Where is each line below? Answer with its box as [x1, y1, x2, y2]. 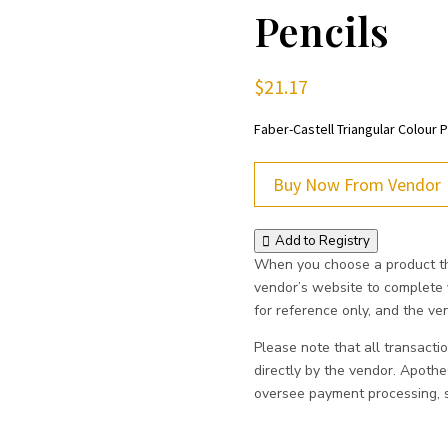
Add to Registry [274, 232, 370, 251]
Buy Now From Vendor [272, 172, 441, 196]
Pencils [253, 4, 389, 58]
